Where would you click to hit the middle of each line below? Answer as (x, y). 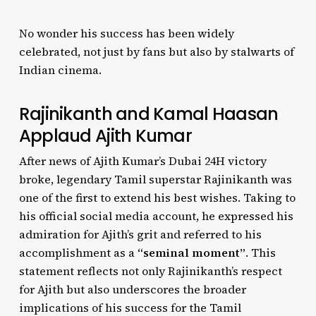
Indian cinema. (60, 70)
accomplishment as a (78, 253)
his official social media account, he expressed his (156, 216)
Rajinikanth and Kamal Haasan (148, 114)
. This (260, 253)
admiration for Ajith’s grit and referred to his (140, 234)
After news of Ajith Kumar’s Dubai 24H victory (142, 161)
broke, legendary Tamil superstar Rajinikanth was (155, 179)
